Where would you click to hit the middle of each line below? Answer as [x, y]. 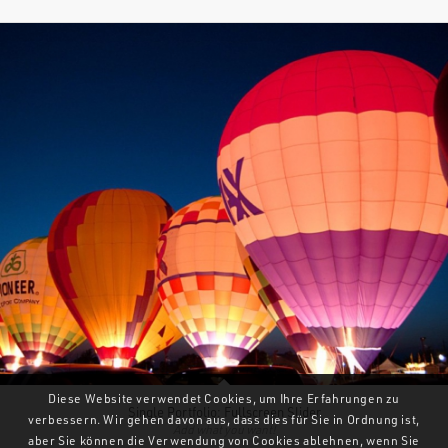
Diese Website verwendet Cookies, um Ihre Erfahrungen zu [223, 399]
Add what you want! [224, 430]
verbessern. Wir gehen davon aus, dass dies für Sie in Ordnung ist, [224, 420]
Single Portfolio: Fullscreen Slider [224, 412]
